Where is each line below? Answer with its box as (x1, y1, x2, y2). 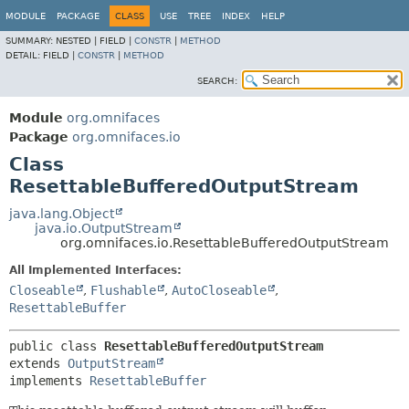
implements (9, 373, 89, 388)
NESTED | (56, 36, 100, 46)
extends (9, 356, 68, 371)
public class (9, 339, 104, 353)
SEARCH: (197, 76, 237, 86)
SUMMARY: (5, 36, 56, 46)
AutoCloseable (172, 283, 267, 298)
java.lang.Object (9, 206, 114, 221)
